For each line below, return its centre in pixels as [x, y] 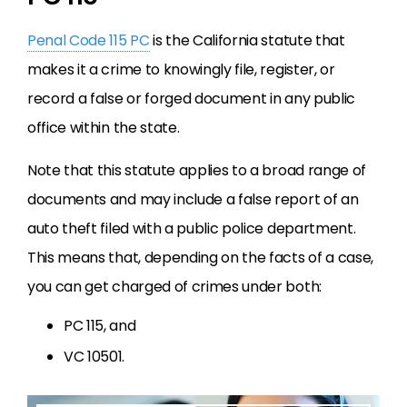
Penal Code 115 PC [89, 40]
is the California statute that [247, 40]
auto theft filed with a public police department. [192, 228]
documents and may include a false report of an [193, 199]
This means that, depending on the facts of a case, [200, 258]
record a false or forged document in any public [191, 99]
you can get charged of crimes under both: [174, 287]
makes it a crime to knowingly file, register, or [181, 69]
